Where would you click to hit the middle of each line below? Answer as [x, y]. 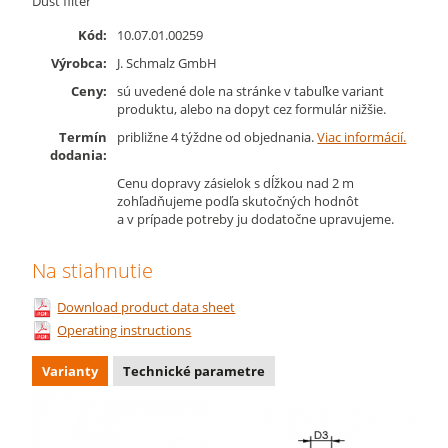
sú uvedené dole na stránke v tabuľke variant [251, 91]
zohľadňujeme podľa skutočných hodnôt [238, 201]
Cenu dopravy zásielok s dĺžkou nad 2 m [236, 183]
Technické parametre [194, 371]
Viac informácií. [362, 137]
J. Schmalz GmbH [167, 63]
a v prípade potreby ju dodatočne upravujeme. [256, 219]
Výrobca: [79, 63]
